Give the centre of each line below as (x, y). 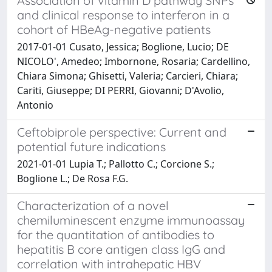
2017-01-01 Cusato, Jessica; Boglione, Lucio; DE (123, 46)
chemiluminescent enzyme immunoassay (131, 220)
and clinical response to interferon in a (123, 15)
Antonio (35, 105)
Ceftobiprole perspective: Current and (122, 132)
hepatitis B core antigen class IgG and (121, 249)
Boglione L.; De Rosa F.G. (73, 178)
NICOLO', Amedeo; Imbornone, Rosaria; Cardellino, (134, 61)
